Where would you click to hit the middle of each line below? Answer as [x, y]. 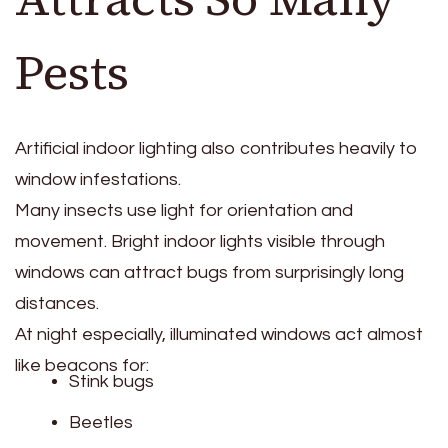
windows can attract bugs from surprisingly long [209, 273]
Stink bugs [111, 382]
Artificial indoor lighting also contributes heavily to [216, 149]
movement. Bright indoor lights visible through [200, 242]
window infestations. [98, 180]
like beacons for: [82, 366]
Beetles [101, 423]
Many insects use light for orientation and [184, 211]
